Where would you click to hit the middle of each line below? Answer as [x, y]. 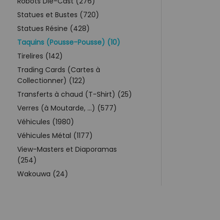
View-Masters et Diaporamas [67, 149]
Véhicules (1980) [46, 122]
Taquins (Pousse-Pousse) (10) [69, 42]
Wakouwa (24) [43, 174]
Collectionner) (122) [51, 80]
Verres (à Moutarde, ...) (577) [67, 108]
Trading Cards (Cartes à [59, 69]
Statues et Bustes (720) [58, 14]
